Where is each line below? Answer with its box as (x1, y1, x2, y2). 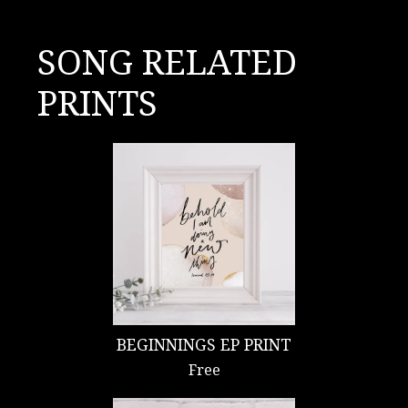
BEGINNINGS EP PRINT (117, 335, 291, 354)
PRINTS (37, 83, 158, 124)
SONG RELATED (37, 42, 297, 83)
